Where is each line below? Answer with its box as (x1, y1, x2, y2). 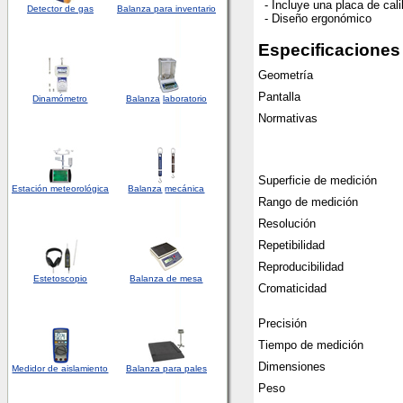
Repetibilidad (258, 238, 325, 252)
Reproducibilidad (258, 260, 344, 273)
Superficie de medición (258, 174, 377, 187)
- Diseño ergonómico (264, 12, 372, 25)
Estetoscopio (33, 273, 87, 283)
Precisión (258, 317, 307, 330)
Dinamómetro (32, 94, 88, 103)
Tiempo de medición (258, 338, 363, 352)
